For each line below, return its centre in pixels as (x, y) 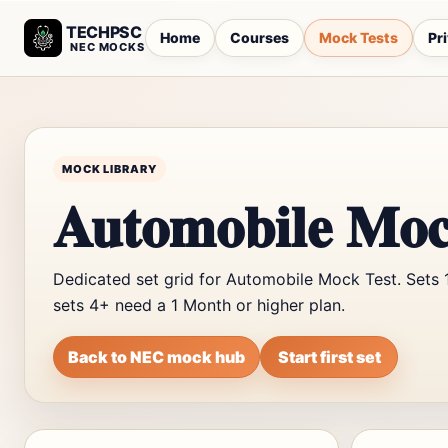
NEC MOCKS (107, 46)
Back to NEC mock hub (156, 357)
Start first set (329, 357)
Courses (259, 37)
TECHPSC (104, 31)
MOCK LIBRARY (109, 169)
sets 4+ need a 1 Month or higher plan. (199, 305)
